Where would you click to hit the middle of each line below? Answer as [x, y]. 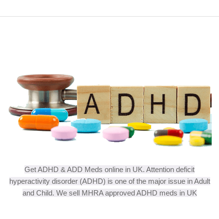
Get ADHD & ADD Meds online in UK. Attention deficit [109, 170]
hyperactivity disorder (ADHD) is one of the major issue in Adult [109, 181]
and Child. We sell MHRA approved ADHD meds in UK [109, 193]
